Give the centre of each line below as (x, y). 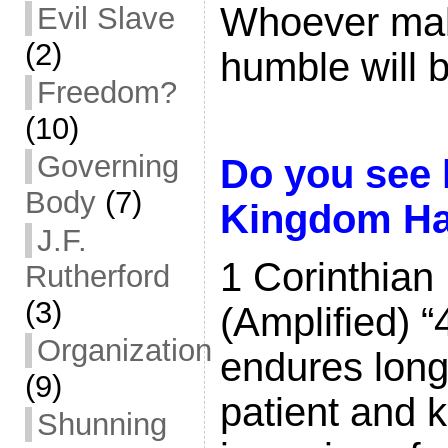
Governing (107, 166)
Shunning (101, 424)
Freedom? (106, 92)
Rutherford (97, 276)
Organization (124, 350)
